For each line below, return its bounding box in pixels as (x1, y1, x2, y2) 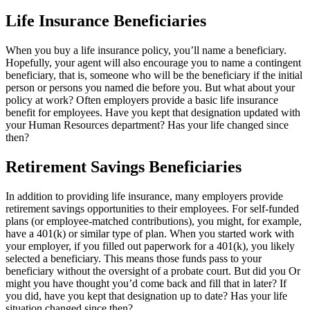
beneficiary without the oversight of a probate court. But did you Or (6, 264, 300, 277)
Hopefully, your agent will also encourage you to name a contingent (6, 56, 301, 69)
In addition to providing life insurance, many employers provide (6, 190, 283, 202)
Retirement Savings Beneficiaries (6, 157, 241, 176)
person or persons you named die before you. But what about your (6, 81, 295, 93)
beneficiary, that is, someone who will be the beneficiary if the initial (6, 69, 302, 81)
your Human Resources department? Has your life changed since (6, 118, 289, 131)
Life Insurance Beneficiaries (6, 11, 206, 30)
